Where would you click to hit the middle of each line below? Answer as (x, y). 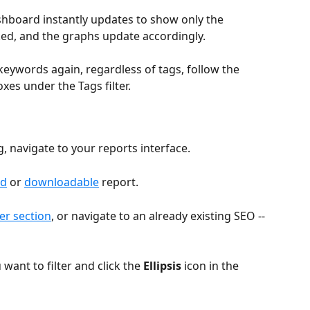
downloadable (62, 182)
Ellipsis (162, 266)
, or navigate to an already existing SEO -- (158, 216)
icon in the (211, 266)
